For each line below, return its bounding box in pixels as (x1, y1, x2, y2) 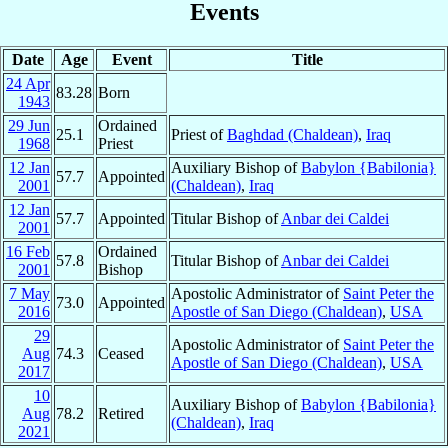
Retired (98, 404, 144, 422)
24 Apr (6, 74, 50, 92)
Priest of (171, 125, 227, 143)
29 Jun (8, 116, 50, 134)
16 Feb (6, 242, 50, 260)
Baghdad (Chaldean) (227, 125, 358, 143)
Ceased (98, 344, 144, 362)
